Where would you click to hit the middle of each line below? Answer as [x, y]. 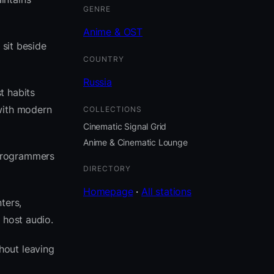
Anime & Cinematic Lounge [135, 143]
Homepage [108, 192]
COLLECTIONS [113, 109]
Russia [98, 82]
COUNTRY [104, 59]
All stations [166, 192]
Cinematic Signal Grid [125, 126]
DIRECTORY [107, 169]
